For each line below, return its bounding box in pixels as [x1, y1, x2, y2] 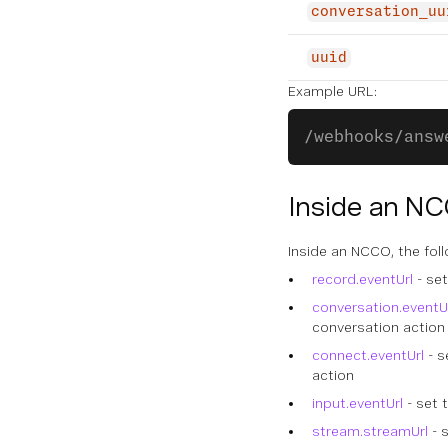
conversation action [312, 319, 445, 335]
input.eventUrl [312, 395, 403, 411]
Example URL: [288, 83, 377, 99]
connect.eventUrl [312, 347, 424, 363]
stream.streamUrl [312, 423, 428, 439]
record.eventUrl [312, 271, 413, 287]
